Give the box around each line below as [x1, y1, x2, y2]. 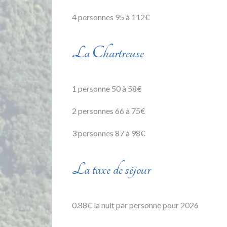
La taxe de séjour [72, 160, 151, 179]
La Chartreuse [72, 44, 144, 62]
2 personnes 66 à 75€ [72, 106, 145, 116]
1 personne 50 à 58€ [72, 84, 142, 94]
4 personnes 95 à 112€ [72, 12, 150, 22]
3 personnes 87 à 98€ [72, 128, 145, 138]
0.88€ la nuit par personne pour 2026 [72, 200, 199, 210]
